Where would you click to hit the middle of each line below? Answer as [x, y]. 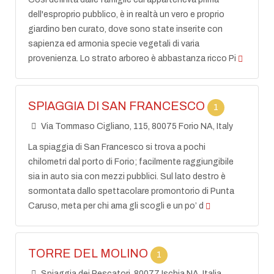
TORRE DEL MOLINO [90, 254]
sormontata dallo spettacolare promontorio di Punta [131, 191]
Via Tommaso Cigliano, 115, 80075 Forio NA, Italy [136, 126]
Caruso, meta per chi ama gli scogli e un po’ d [116, 206]
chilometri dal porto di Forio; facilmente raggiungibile [131, 162]
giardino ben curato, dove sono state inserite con [126, 29]
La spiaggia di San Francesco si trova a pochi [117, 147]
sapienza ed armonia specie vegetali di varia [114, 44]
